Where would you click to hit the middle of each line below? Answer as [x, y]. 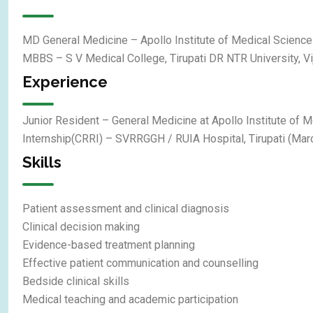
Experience [65, 81]
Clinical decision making [81, 226]
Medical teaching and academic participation [130, 299]
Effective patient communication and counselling [140, 263]
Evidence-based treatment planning [109, 245]
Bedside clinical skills [76, 281]
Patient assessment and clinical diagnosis [126, 208]
